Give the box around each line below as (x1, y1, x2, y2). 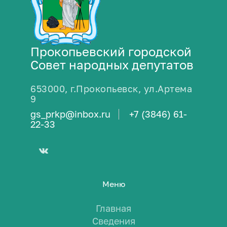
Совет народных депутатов (30, 57, 194, 72)
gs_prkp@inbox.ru (30, 108, 110, 120)
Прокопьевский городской (30, 44, 192, 59)
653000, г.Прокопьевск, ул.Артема (30, 83, 192, 94)
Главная (96, 203, 131, 214)
